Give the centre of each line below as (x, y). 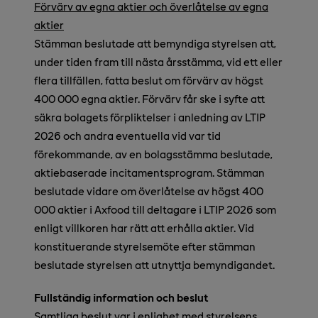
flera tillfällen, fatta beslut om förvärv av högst (149, 80)
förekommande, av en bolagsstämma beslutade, (153, 154)
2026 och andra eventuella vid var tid (127, 136)
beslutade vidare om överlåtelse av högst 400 (149, 191)
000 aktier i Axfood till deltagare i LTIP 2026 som (155, 209)
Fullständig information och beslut (121, 297)
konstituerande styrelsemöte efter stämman (145, 246)
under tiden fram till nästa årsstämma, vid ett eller (158, 62)
